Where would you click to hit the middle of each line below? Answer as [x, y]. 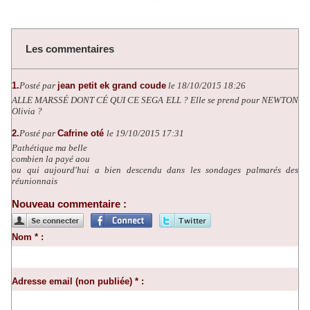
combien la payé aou [51, 159]
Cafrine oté [82, 134]
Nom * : [28, 237]
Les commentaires [70, 49]
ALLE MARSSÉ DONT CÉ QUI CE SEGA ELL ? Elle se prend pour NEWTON [155, 100]
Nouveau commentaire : [69, 204]
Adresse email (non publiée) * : [78, 282]
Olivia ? [27, 111]
